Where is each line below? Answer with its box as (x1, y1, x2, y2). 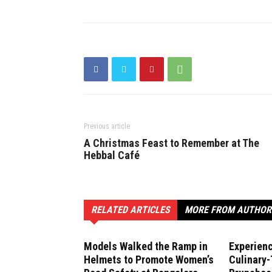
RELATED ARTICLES (91, 204, 170, 216)
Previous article (84, 122, 130, 131)
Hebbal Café (84, 149, 140, 162)
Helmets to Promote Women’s (84, 253, 214, 267)
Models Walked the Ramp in (84, 240, 208, 253)
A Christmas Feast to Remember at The (84, 137, 259, 150)
